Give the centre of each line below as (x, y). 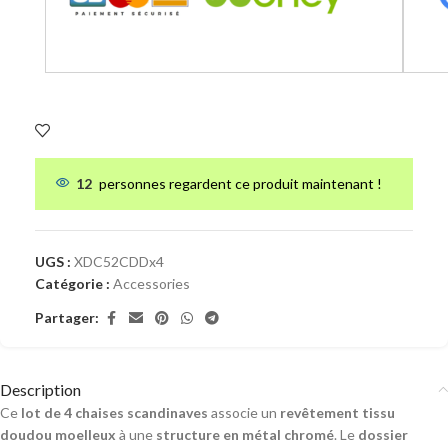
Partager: (67, 318)
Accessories (151, 283)
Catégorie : (72, 283)
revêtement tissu (336, 412)
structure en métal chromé (245, 434)
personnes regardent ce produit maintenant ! (240, 183)
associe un (242, 412)
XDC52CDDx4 (119, 261)
